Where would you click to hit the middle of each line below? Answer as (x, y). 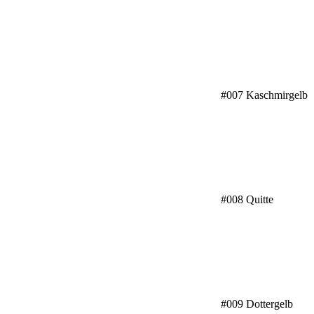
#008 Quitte (247, 199)
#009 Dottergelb (257, 304)
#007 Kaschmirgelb (264, 95)
